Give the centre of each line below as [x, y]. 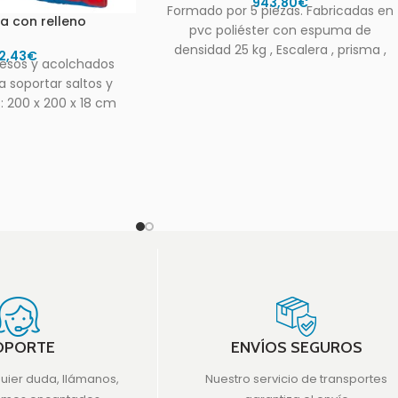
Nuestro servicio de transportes [297, 378]
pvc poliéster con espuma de [281, 31]
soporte [280, 70]
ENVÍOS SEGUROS [296, 347]
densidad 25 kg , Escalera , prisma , [281, 50]
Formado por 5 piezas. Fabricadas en [281, 11]
